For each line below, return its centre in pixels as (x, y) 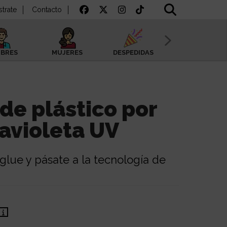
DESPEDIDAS (134, 52)
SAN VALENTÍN (200, 52)
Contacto (47, 10)
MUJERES (67, 52)
